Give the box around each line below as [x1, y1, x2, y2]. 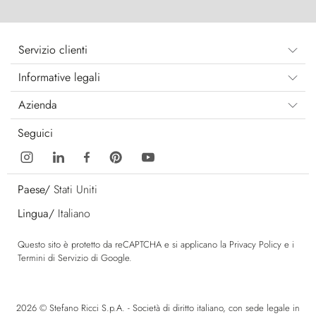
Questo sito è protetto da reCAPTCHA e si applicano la [18, 237, 229, 251]
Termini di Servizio [18, 250, 88, 265]
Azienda [18, 96, 57, 113]
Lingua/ [18, 205, 54, 221]
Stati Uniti [54, 181, 97, 197]
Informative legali [18, 68, 100, 85]
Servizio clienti [18, 41, 87, 58]
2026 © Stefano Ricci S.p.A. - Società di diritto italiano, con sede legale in [16, 300, 300, 315]
